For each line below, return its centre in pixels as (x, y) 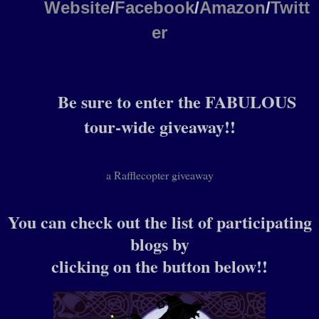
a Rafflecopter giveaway (159, 175)
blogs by (159, 244)
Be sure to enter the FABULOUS (177, 102)
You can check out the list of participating (159, 222)
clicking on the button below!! (159, 266)
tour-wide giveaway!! (159, 127)
